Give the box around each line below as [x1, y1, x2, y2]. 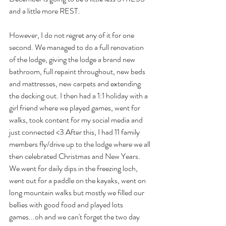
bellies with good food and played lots [9, 199, 125, 210]
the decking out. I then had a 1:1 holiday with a [9, 90, 149, 101]
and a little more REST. [9, 5, 82, 17]
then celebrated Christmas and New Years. [9, 150, 142, 162]
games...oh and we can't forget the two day [9, 211, 141, 222]
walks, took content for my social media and [9, 114, 144, 126]
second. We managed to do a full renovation [9, 41, 145, 53]
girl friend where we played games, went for [9, 102, 142, 114]
